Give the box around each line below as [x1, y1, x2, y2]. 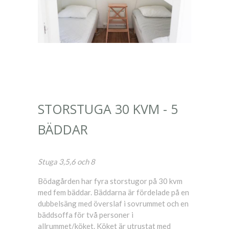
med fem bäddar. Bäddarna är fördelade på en [38, 187, 189, 197]
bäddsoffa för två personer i [38, 210, 133, 219]
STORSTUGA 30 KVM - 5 [38, 100, 178, 118]
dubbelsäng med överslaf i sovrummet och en [38, 198, 189, 208]
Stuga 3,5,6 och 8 [38, 156, 95, 166]
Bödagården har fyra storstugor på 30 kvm [38, 176, 182, 186]
